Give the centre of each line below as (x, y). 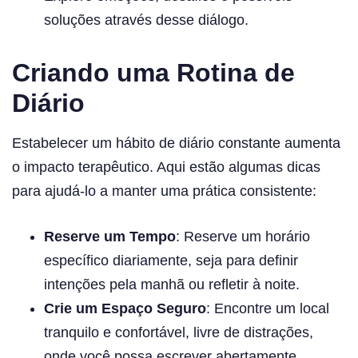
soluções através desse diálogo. (146, 20)
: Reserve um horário (243, 237)
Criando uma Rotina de (153, 73)
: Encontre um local (268, 309)
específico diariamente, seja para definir (171, 261)
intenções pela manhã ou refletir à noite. (172, 285)
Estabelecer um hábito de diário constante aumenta (176, 143)
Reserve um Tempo (110, 237)
